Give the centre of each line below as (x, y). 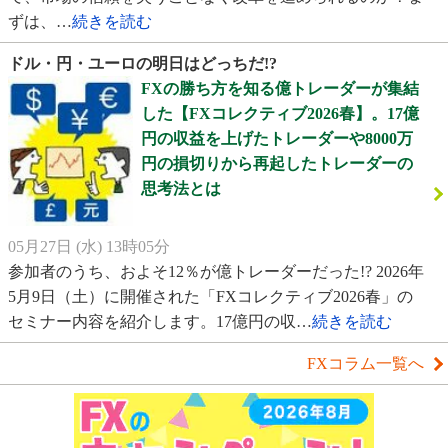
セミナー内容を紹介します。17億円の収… (160, 321)
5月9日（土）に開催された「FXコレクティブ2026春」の (210, 296)
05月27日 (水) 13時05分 (89, 246)
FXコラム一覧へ (365, 363)
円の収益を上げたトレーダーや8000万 (276, 139)
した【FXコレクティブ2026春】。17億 (279, 114)
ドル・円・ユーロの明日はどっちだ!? (142, 64)
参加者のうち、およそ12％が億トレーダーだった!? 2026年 (216, 271)
